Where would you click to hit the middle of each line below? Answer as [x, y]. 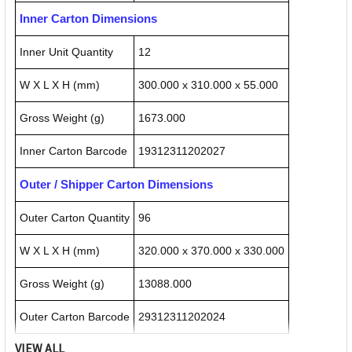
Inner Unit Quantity [66, 52]
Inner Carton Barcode [73, 151]
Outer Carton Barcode [75, 317]
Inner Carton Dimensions [88, 19]
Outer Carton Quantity [75, 218]
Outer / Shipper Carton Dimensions [116, 185]
